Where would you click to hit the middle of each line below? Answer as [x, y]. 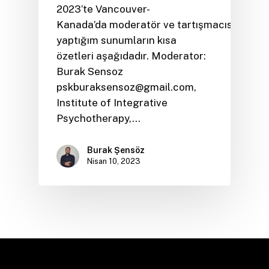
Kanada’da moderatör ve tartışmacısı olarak [162, 25]
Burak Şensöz [116, 150]
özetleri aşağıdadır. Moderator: [131, 56]
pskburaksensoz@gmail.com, [126, 87]
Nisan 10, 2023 [114, 161]
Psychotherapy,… [98, 118]
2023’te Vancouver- [103, 9]
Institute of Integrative [112, 103]
